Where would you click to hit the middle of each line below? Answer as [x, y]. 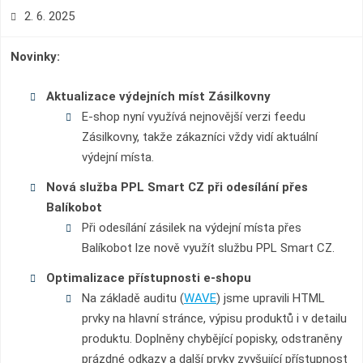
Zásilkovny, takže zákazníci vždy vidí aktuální [199, 137]
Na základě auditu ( [132, 298]
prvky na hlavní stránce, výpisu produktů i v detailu [214, 318]
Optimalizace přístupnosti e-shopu [148, 278]
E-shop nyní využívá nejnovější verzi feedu [193, 117]
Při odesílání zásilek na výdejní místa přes [191, 228]
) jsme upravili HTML [270, 298]
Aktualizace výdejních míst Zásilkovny [158, 96]
